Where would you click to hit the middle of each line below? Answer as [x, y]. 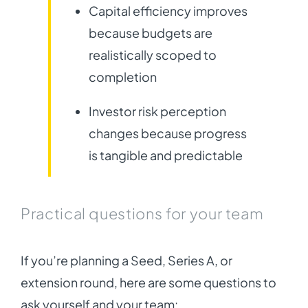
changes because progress [167, 133]
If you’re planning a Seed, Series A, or [126, 261]
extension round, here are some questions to [148, 283]
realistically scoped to [152, 54]
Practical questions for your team [142, 213]
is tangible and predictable [165, 155]
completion [122, 76]
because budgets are [150, 32]
